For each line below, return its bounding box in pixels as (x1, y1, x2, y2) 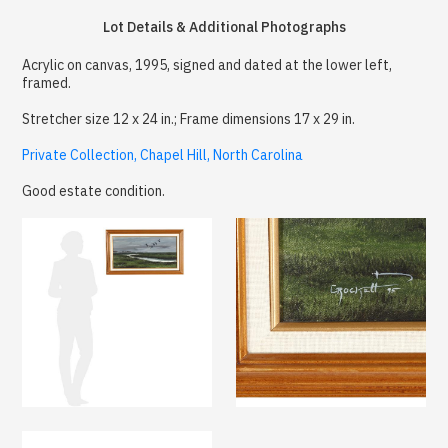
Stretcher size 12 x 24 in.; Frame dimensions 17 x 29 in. (22, 109, 356, 128)
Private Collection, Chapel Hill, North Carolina (22, 145, 304, 164)
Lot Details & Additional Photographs (102, 17, 346, 36)
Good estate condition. (22, 181, 166, 200)
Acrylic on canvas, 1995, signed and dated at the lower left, (22, 55, 393, 74)
